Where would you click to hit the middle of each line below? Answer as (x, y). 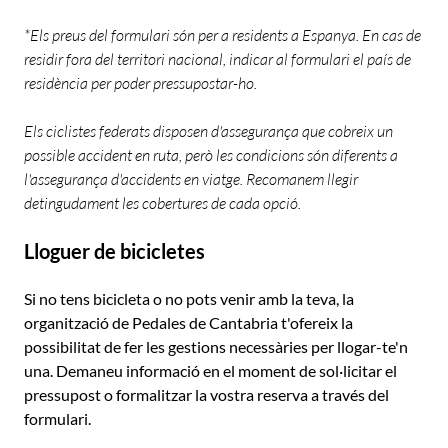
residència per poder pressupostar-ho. (140, 83)
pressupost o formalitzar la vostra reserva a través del (206, 394)
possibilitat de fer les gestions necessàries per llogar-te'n (216, 346)
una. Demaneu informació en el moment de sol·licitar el (210, 370)
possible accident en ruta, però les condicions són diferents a (211, 155)
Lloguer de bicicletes (114, 251)
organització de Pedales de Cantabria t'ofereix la (188, 322)
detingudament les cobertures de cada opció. (162, 203)
